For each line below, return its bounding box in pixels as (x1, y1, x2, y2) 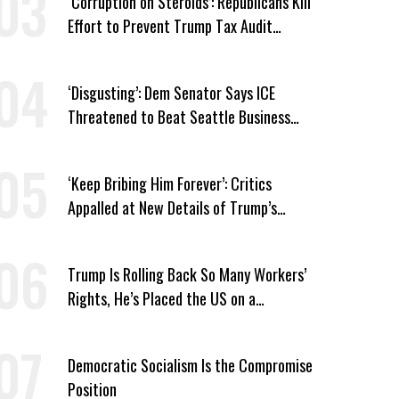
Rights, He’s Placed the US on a (67, 286, 256, 310)
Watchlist (67, 310, 126, 334)
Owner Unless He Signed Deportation (67, 128, 289, 152)
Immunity (67, 37, 123, 61)
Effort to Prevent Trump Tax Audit (67, 13, 273, 37)
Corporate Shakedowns (67, 219, 207, 243)
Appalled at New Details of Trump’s (67, 195, 277, 219)
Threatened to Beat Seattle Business (67, 104, 290, 128)
